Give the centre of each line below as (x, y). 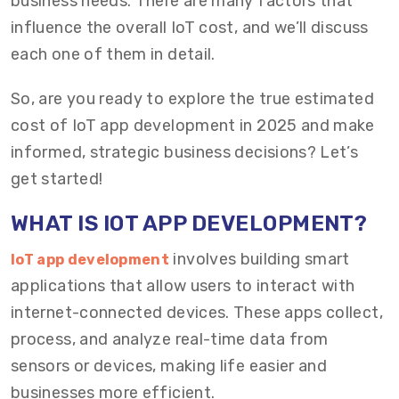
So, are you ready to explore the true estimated (192, 99)
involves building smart (260, 259)
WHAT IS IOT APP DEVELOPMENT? (189, 224)
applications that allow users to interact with (183, 286)
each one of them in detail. (113, 54)
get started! (57, 179)
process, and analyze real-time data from (170, 339)
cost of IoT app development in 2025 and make (193, 126)
